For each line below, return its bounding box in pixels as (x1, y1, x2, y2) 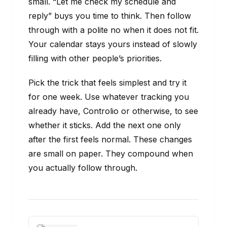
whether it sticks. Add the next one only (28, 120, 181, 131)
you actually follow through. (28, 163, 137, 173)
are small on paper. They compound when (28, 148, 193, 159)
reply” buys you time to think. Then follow (28, 11, 191, 21)
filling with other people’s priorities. (28, 53, 162, 64)
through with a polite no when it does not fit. (28, 25, 199, 35)
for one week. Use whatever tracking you (28, 92, 189, 102)
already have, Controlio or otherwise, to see (28, 106, 198, 117)
